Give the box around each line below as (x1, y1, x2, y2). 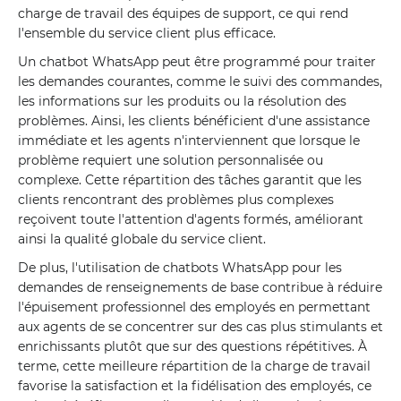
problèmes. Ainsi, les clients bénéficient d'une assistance (18, 113, 370, 129)
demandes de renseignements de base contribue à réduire (18, 279, 382, 295)
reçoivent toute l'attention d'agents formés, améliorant (18, 211, 363, 227)
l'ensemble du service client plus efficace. (18, 25, 276, 41)
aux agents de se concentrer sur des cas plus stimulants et (18, 319, 383, 335)
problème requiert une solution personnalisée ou (18, 152, 323, 168)
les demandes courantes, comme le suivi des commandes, (18, 73, 382, 90)
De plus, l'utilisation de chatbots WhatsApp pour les (18, 260, 342, 276)
